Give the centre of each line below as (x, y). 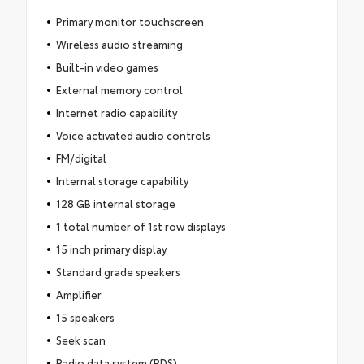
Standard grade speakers (118, 272)
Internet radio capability (116, 113)
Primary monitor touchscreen (130, 22)
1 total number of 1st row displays (141, 226)
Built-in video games (107, 67)
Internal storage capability (122, 181)
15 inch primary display (111, 249)
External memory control (119, 90)
